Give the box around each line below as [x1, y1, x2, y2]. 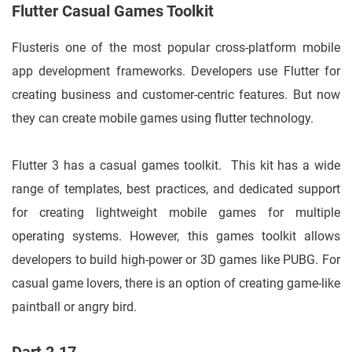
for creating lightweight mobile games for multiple [12, 205, 340, 221]
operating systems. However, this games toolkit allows [12, 229, 340, 244]
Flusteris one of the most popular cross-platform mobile [12, 40, 340, 56]
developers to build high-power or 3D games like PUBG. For [12, 252, 340, 268]
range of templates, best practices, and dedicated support [12, 181, 340, 197]
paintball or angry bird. [12, 299, 137, 315]
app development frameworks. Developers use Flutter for [12, 64, 340, 79]
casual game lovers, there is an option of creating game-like [12, 276, 340, 291]
